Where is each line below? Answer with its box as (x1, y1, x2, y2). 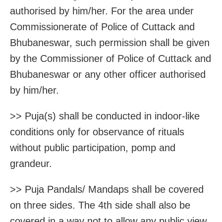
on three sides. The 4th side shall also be (10, 200, 190, 211)
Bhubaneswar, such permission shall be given (10, 37, 210, 49)
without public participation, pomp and (10, 142, 175, 154)
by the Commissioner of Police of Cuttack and (10, 53, 211, 64)
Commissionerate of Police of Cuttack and (10, 21, 195, 33)
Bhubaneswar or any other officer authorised (10, 69, 206, 80)
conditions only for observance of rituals (10, 126, 184, 138)
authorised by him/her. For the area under (10, 5, 194, 17)
